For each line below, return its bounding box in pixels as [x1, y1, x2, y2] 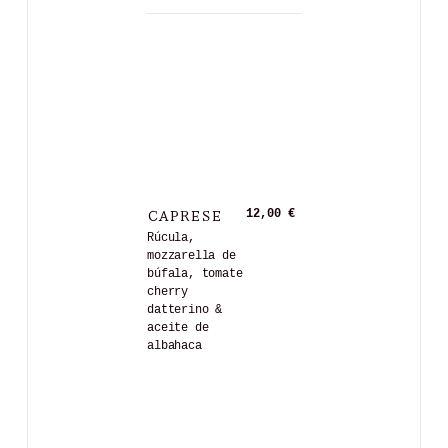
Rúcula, [147, 230, 195, 245]
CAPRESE [147, 202, 223, 225]
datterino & [147, 302, 223, 317]
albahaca [147, 338, 202, 353]
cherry [147, 284, 189, 299]
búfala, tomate [147, 266, 243, 281]
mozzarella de [147, 248, 236, 263]
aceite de [147, 320, 209, 335]
